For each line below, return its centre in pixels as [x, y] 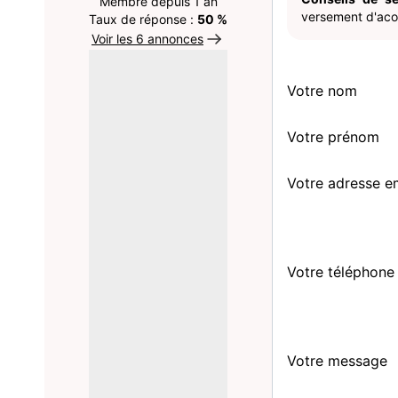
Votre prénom [333, 137]
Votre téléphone [341, 272]
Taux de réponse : [143, 19]
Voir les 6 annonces [147, 39]
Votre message [337, 361]
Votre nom [322, 91]
